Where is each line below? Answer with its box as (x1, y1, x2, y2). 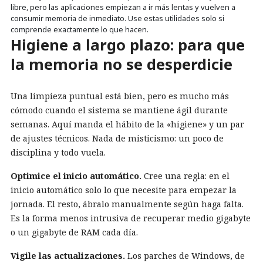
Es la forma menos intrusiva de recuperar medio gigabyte (11, 212, 251, 224)
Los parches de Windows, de (125, 249, 245, 261)
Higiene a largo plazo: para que (11, 35, 245, 55)
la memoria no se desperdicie (11, 54, 232, 75)
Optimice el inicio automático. (11, 170, 141, 181)
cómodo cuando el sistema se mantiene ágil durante (11, 104, 228, 116)
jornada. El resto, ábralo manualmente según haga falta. (11, 198, 244, 210)
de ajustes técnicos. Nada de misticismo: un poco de (11, 132, 224, 144)
